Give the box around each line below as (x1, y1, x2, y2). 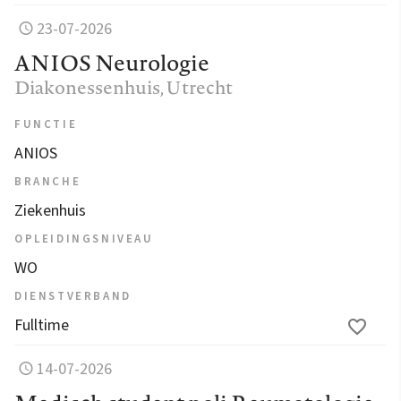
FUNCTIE (14, 115, 78, 132)
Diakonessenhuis (14, 73, 160, 100)
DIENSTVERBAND (14, 287, 132, 304)
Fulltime (14, 313, 69, 337)
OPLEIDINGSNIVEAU (14, 230, 154, 247)
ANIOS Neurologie (14, 47, 209, 78)
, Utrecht (160, 73, 233, 100)
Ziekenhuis (14, 199, 86, 222)
